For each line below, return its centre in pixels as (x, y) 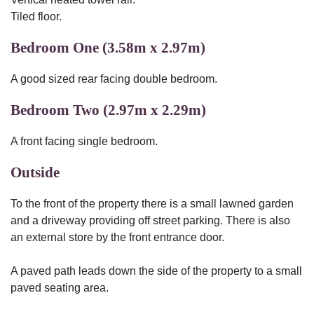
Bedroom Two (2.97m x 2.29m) (108, 110)
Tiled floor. (36, 16)
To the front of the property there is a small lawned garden (152, 204)
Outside (35, 172)
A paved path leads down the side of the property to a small (156, 271)
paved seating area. (60, 288)
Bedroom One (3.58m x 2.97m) (108, 48)
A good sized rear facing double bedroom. (114, 79)
